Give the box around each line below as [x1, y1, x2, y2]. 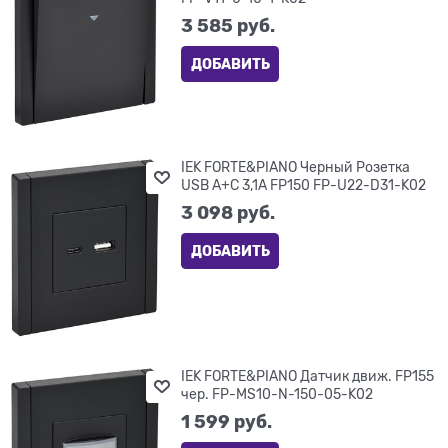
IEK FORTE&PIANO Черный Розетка [181, 159, 411, 176]
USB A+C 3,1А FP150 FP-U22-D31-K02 [181, 177, 427, 194]
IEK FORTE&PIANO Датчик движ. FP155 [181, 368, 435, 385]
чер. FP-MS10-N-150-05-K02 [181, 386, 374, 403]
